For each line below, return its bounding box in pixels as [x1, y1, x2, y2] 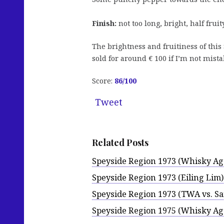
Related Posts [92, 136, 148, 149]
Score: [92, 76, 114, 86]
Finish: [92, 18, 116, 28]
